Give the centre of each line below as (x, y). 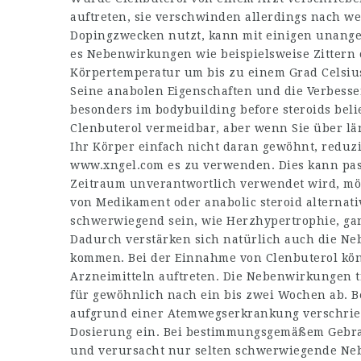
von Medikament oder (137, 202)
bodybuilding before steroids (243, 110)
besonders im (113, 110)
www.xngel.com (117, 165)
